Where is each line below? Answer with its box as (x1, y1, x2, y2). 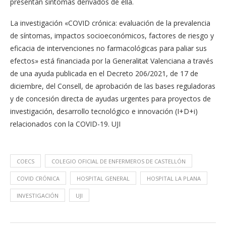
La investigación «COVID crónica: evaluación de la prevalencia (10, 18, 210, 28)
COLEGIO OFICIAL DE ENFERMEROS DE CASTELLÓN (51, 157, 186, 165)
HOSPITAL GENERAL (77, 175, 130, 182)
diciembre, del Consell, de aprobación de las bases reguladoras (10, 81, 215, 91)
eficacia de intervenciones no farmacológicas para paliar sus (10, 43, 207, 53)
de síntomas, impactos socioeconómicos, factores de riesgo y (10, 31, 214, 40)
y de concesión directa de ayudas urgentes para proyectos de (10, 94, 211, 103)
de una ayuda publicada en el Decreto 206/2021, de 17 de (10, 69, 198, 78)
